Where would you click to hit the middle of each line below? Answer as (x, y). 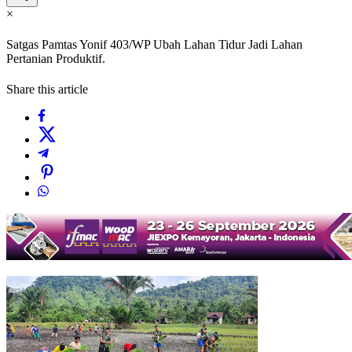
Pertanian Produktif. (56, 59)
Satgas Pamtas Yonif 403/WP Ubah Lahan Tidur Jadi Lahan (154, 45)
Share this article (47, 90)
